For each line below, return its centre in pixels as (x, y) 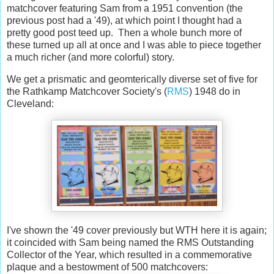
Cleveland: (30, 104)
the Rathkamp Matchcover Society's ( (87, 92)
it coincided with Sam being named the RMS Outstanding (130, 242)
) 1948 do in (215, 92)
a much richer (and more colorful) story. (91, 57)
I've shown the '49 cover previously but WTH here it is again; (137, 230)
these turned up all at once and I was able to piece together (134, 45)
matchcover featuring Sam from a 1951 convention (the (125, 9)
